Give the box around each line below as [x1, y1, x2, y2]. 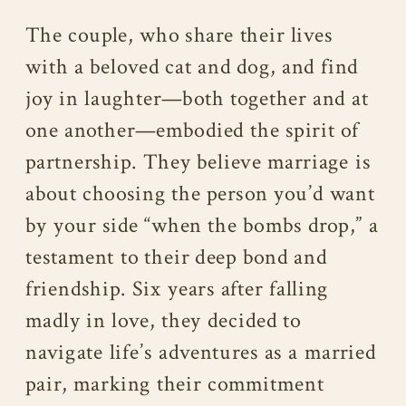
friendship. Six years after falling [25, 275, 329, 304]
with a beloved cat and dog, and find [25, 53, 359, 82]
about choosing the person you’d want [25, 179, 375, 208]
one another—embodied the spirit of [25, 116, 360, 145]
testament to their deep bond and [25, 243, 327, 272]
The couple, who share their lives [25, 21, 333, 50]
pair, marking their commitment [25, 370, 324, 399]
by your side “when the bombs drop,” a [25, 211, 379, 240]
